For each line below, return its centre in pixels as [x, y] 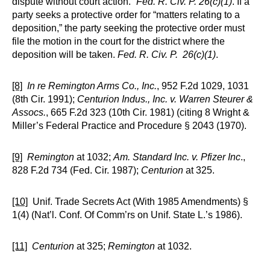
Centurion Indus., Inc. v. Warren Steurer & [165, 99]
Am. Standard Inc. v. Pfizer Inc [177, 157]
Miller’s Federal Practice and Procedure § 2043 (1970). [129, 126]
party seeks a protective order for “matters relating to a [126, 15]
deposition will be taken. [65, 55]
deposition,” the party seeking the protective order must [128, 28]
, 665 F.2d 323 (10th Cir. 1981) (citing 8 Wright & [148, 112]
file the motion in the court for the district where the [118, 41]
